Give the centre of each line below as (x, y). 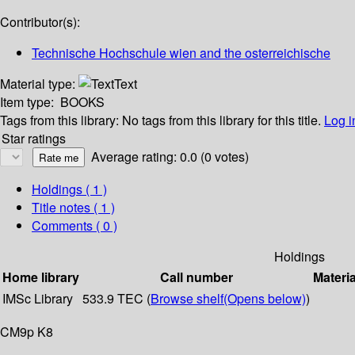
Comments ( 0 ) (74, 226)
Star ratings (34, 139)
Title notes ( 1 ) (73, 208)
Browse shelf (187, 299)
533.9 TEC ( (116, 299)
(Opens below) (265, 299)
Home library (41, 277)
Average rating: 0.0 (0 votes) (170, 157)
